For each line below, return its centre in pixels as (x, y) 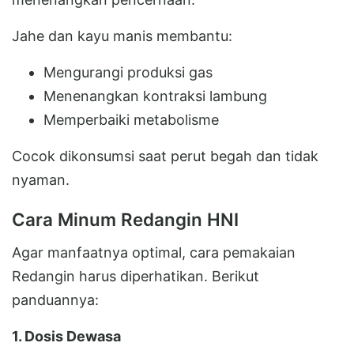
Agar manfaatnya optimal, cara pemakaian (154, 252)
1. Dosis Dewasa (66, 336)
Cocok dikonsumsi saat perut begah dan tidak (165, 156)
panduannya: (55, 299)
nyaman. (41, 179)
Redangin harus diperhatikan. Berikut (136, 276)
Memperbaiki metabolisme (131, 119)
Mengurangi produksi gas (128, 72)
